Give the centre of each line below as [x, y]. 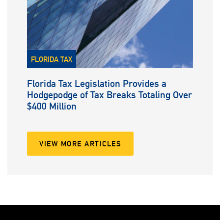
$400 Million [52, 106]
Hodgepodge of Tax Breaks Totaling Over [110, 95]
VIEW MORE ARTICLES [80, 144]
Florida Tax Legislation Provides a [97, 83]
